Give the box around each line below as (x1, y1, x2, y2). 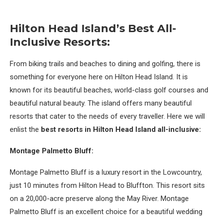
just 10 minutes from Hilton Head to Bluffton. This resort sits (10, 181, 205, 190)
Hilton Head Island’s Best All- (10, 22, 176, 35)
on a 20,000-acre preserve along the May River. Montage (10, 194, 189, 203)
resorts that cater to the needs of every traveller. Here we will (10, 112, 205, 121)
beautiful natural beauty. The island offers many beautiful (10, 99, 192, 108)
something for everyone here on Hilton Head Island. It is (10, 73, 188, 81)
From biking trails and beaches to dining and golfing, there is (10, 59, 200, 68)
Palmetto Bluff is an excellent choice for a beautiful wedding (10, 207, 202, 216)
